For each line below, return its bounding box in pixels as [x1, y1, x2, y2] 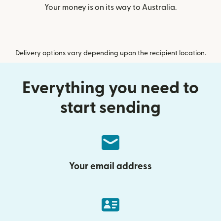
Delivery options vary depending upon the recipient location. [15, 50, 206, 57]
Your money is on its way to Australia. [44, 3, 177, 11]
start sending [60, 100, 161, 116]
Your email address [69, 162, 152, 171]
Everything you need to [22, 80, 199, 96]
